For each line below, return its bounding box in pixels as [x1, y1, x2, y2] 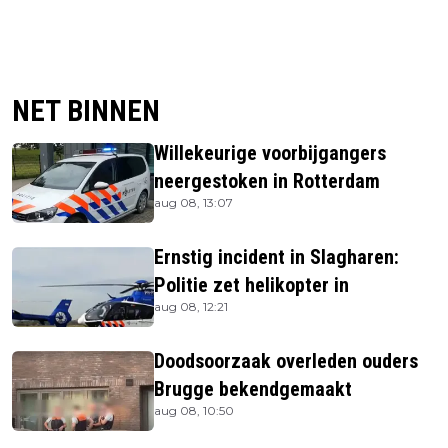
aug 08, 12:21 [154, 299, 228, 315]
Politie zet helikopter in [154, 273, 349, 298]
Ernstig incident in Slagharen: [154, 245, 399, 270]
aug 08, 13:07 [154, 195, 233, 211]
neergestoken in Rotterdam [154, 169, 380, 194]
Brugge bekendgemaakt [154, 377, 352, 402]
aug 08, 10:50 [154, 403, 234, 419]
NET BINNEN [12, 94, 160, 129]
